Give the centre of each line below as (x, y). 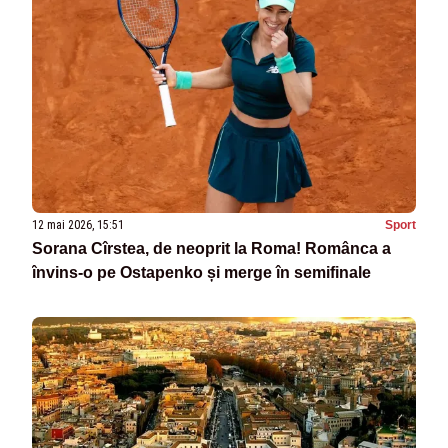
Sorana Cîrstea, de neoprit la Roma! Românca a (211, 249)
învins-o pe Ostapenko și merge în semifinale (201, 273)
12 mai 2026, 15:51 (78, 225)
